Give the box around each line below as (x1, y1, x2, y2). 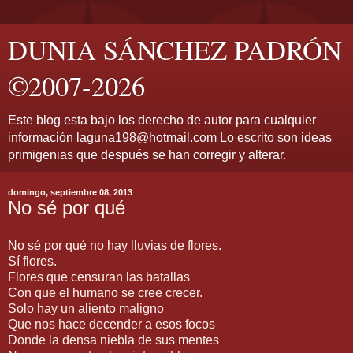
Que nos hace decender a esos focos (8, 317, 215, 331)
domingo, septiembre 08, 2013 (8, 188, 132, 197)
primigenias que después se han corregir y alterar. (8, 148, 286, 162)
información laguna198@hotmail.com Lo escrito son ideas (8, 131, 332, 144)
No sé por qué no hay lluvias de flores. (8, 238, 221, 252)
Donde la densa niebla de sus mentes (8, 333, 219, 347)
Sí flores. (8, 254, 57, 268)
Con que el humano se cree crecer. (8, 285, 203, 299)
